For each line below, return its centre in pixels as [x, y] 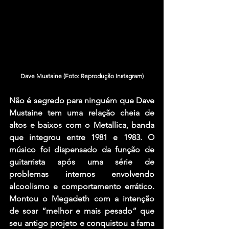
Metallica [110, 125]
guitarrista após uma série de [82, 162]
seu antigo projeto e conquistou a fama [82, 223]
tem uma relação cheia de [98, 112]
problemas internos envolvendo [82, 174]
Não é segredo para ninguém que [73, 100]
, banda [140, 125]
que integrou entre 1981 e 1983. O [82, 137]
